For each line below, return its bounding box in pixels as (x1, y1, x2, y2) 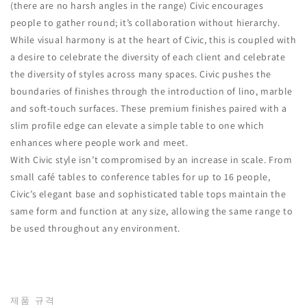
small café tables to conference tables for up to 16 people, (10, 171, 271, 184)
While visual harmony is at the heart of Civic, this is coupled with (10, 34, 297, 47)
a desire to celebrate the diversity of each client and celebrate (10, 51, 286, 64)
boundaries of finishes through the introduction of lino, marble (10, 85, 293, 98)
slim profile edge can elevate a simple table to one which (10, 119, 265, 132)
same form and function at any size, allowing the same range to (10, 205, 293, 218)
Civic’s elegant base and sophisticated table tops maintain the (10, 188, 286, 201)
